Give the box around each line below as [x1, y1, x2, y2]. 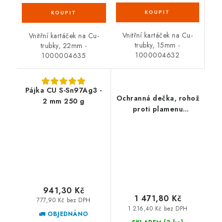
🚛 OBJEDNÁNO [39, 209, 88, 219]
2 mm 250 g [42, 96, 85, 107]
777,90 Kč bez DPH [37, 196, 91, 205]
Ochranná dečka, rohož [116, 93, 199, 104]
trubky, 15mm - [134, 40, 180, 51]
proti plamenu [132, 104, 183, 114]
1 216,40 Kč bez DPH [128, 204, 188, 213]
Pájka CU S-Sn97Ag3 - [25, 85, 102, 96]
